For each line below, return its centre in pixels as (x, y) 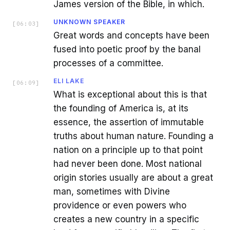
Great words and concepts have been (131, 36)
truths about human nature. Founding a (133, 136)
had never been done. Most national (128, 164)
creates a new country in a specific (126, 219)
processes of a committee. (108, 63)
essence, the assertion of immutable (129, 122)
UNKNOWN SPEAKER (90, 22)
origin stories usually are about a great (133, 178)
